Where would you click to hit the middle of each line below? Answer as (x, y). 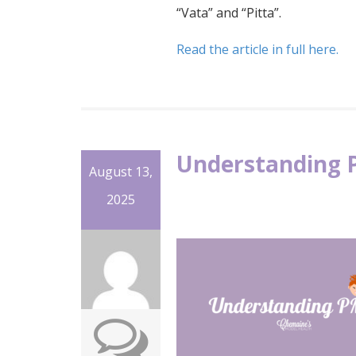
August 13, (121, 171)
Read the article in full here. (259, 49)
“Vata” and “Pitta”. (229, 12)
